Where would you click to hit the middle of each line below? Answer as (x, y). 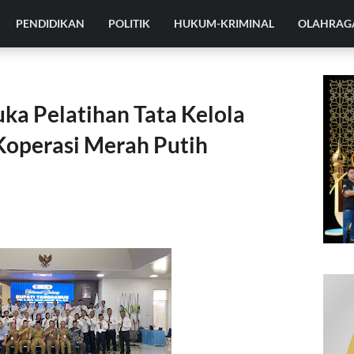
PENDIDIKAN (51, 23)
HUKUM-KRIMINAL (224, 23)
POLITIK (130, 23)
